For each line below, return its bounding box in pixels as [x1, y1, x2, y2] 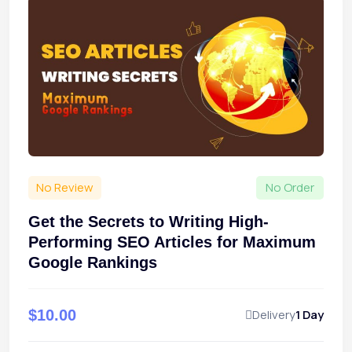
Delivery [252, 306, 295, 324]
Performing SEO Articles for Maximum [28, 233, 316, 251]
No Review [36, 179, 93, 196]
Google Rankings [28, 254, 157, 272]
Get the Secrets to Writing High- [28, 213, 269, 231]
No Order [266, 179, 314, 196]
